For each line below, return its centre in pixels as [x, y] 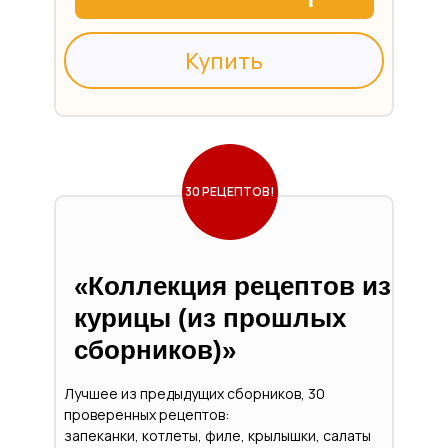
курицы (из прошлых [210, 318]
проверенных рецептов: [146, 415]
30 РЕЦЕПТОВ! [230, 192]
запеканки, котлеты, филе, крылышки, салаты [217, 436]
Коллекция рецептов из [239, 286]
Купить [224, 60]
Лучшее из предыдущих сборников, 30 [194, 394]
